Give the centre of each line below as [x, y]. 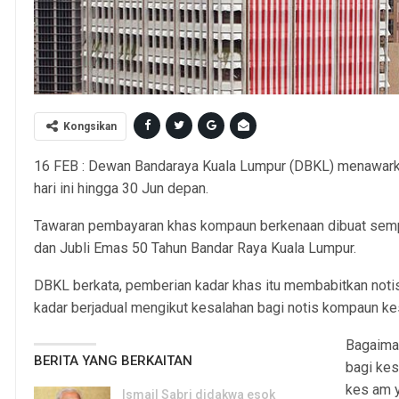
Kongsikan [90, 127]
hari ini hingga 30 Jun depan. [122, 189]
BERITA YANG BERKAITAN [114, 361]
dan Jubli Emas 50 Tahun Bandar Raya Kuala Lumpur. [195, 248]
